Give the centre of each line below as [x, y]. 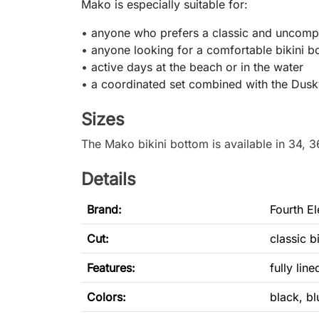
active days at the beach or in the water [197, 67]
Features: [111, 268]
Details [109, 179]
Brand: [104, 210]
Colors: [106, 297]
